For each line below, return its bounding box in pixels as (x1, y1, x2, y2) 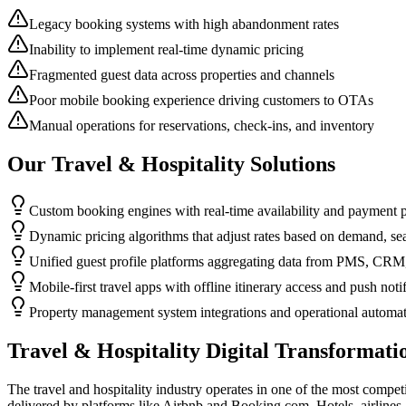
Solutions (245, 151, 335, 176)
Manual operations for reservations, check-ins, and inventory (29, 117, 374, 133)
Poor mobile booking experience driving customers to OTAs (29, 92, 373, 108)
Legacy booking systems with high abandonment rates (29, 15, 339, 32)
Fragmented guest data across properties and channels (29, 66, 334, 82)
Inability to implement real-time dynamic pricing (29, 41, 304, 57)
